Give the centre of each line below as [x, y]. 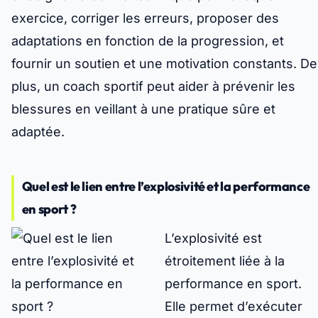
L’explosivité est [213, 238]
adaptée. [38, 132]
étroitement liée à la [225, 261]
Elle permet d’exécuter [234, 307]
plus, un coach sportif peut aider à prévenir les [153, 87]
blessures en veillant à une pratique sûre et [143, 109]
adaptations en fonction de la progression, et [148, 41]
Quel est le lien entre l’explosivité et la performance [166, 187]
